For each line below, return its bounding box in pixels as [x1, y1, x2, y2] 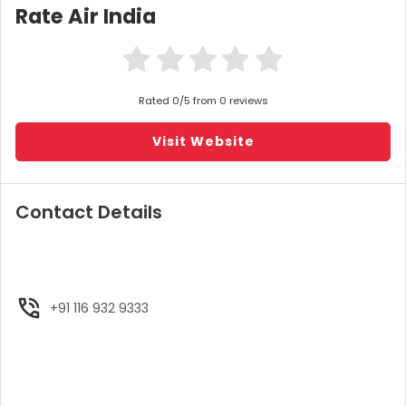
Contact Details [15, 199, 162, 226]
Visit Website [151, 132, 255, 151]
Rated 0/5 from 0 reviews [138, 93, 268, 109]
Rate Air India [15, 2, 156, 32]
